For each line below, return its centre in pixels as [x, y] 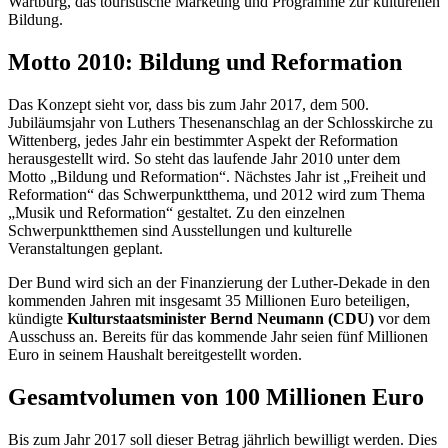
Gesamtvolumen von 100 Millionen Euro [216, 397]
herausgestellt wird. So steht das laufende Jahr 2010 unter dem [204, 159]
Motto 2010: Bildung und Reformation [205, 62]
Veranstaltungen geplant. [85, 249]
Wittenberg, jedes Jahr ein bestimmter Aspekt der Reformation [203, 141]
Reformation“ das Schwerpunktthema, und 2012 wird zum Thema [216, 195]
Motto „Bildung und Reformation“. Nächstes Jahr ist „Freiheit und [217, 177]
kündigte [37, 319]
